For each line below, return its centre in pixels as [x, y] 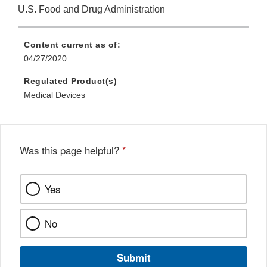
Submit [133, 258]
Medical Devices [55, 95]
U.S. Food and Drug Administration [91, 10]
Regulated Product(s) [70, 81]
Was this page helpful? [71, 150]
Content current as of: [72, 45]
